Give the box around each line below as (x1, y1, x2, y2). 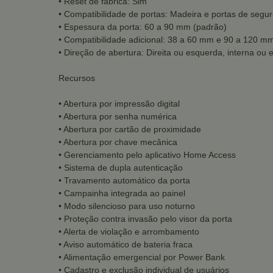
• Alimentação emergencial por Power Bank (58, 252, 225, 262)
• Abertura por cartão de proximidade (58, 124, 201, 134)
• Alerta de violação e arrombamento (58, 226, 199, 236)
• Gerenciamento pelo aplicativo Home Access (58, 149, 236, 160)
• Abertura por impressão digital (58, 98, 180, 108)
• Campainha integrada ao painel (58, 188, 185, 198)
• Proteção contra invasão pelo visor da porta (58, 213, 232, 224)
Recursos (58, 73, 95, 83)
